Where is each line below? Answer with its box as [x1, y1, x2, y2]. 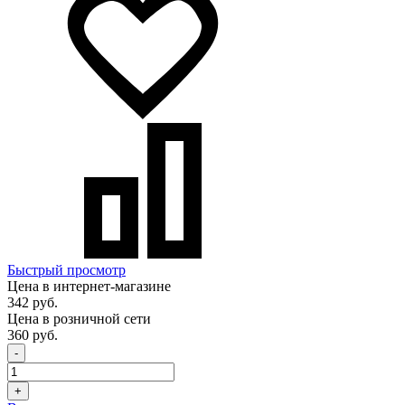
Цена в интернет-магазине [7, 278, 171, 295]
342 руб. [7, 295, 58, 311]
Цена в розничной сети [7, 311, 151, 327]
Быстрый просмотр [7, 262, 126, 278]
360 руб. [7, 327, 58, 344]
